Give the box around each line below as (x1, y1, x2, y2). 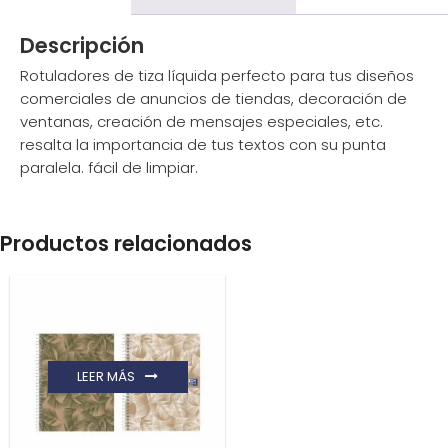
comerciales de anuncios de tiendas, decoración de (20, 88, 407, 110)
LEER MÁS (77, 367, 136, 387)
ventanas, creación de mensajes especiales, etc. (20, 111, 383, 133)
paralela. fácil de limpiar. (20, 157, 198, 179)
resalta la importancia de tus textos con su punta (20, 134, 386, 156)
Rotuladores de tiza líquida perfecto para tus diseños (20, 65, 414, 87)
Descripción (20, 30, 144, 60)
